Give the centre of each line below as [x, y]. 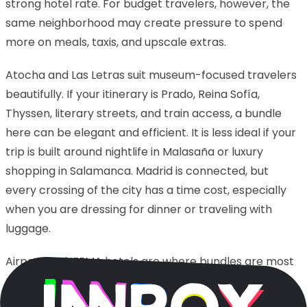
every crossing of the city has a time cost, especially [146, 190]
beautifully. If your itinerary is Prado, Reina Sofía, [133, 94]
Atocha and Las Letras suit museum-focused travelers [151, 75]
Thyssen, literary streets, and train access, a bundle [144, 113]
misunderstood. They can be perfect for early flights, [147, 280]
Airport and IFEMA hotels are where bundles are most [150, 261]
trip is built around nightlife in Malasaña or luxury [134, 151]
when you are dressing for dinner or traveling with [139, 209]
